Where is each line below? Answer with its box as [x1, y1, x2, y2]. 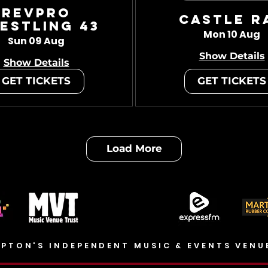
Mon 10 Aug [203, 27, 260, 41]
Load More [106, 142, 162, 155]
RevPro [1, 4, 71, 21]
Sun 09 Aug [8, 33, 65, 48]
